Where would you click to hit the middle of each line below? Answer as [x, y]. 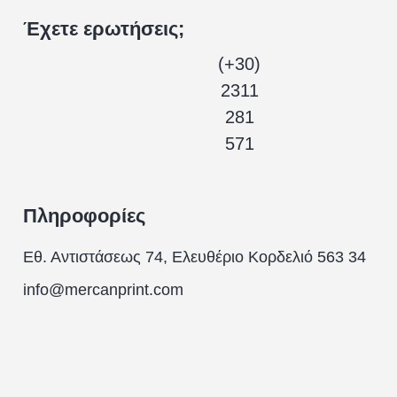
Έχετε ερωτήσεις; [104, 28]
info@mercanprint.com [104, 289]
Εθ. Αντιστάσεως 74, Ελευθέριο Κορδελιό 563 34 [195, 257]
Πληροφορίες [85, 215]
